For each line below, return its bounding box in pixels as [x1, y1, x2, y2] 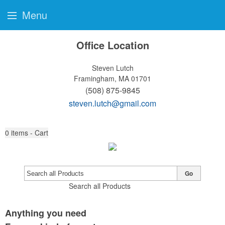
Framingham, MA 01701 [74, 73, 151, 83]
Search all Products [68, 181, 131, 191]
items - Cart [11, 128, 48, 138]
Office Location [76, 38, 149, 52]
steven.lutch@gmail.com [69, 97, 156, 109]
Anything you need [5, 206, 86, 219]
